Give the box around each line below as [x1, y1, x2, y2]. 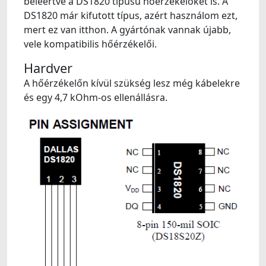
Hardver [24, 59, 72, 77]
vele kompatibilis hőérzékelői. [24, 37, 157, 50]
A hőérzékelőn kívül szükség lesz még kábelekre [24, 77, 240, 90]
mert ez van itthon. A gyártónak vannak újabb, [24, 23, 231, 36]
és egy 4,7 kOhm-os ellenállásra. [24, 91, 167, 104]
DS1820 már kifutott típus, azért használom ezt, [24, 9, 237, 22]
